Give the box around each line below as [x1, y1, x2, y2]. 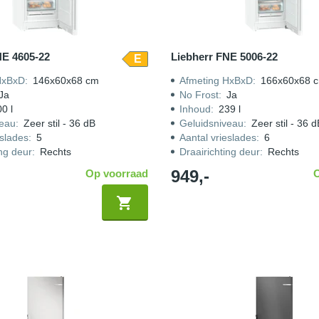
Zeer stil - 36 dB [23, 117, 95, 129]
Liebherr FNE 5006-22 [170, 51, 278, 63]
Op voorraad [85, 167, 148, 179]
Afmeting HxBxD [179, 75, 253, 86]
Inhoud [179, 103, 211, 115]
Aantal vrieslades [179, 132, 256, 143]
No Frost [179, 89, 219, 100]
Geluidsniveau [179, 117, 244, 129]
